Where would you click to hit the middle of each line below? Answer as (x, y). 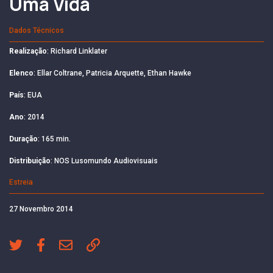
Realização (28, 51)
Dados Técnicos (37, 30)
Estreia (21, 182)
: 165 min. (54, 139)
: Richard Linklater (77, 51)
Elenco (21, 73)
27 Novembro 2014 (41, 209)
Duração (23, 139)
